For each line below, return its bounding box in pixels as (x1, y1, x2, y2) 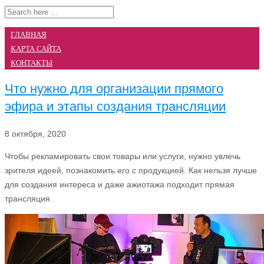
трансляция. (5, 193, 52, 203)
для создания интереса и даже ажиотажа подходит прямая (5, 179, 235, 189)
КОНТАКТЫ (11, 57, 52, 68)
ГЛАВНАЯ (11, 29, 47, 40)
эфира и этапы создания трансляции (5, 99, 226, 114)
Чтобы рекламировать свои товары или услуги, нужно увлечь (5, 151, 240, 161)
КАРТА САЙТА (11, 43, 61, 54)
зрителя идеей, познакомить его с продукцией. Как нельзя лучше (5, 165, 257, 175)
